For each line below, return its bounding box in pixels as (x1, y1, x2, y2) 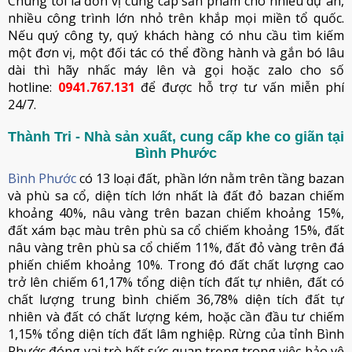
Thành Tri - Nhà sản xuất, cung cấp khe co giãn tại (8, 129, 344, 145)
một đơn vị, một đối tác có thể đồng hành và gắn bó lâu (8, 44, 344, 61)
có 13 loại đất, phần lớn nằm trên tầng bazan (76, 170, 345, 187)
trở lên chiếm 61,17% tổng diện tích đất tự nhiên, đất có (8, 273, 344, 291)
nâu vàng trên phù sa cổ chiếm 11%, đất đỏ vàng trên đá (8, 239, 344, 256)
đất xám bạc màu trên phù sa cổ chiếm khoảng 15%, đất (8, 222, 344, 239)
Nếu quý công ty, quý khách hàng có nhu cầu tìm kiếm (8, 27, 344, 44)
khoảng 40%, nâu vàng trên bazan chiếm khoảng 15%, (8, 204, 344, 222)
